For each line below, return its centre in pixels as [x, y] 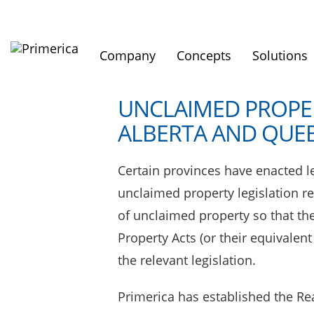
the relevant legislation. [187, 260]
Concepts [204, 55]
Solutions [280, 55]
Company [128, 55]
